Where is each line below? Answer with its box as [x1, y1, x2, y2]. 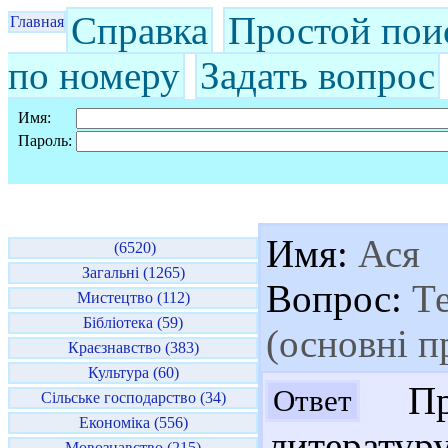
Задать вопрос [200, 54, 435, 97]
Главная [10, 13, 64, 30]
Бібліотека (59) [83, 314, 183, 331]
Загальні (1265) [81, 264, 185, 281]
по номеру [8, 54, 180, 97]
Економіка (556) [78, 414, 188, 431]
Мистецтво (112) [76, 289, 190, 306]
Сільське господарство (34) [40, 389, 226, 406]
